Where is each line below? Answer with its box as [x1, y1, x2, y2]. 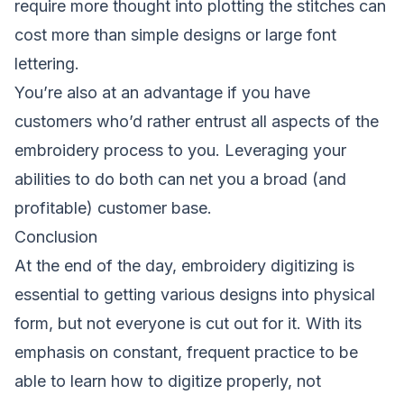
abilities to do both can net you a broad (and [14, 170, 346, 189]
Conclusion [14, 227, 97, 247]
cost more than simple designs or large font [14, 25, 336, 45]
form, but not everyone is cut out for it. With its [14, 314, 362, 334]
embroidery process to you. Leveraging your [14, 141, 346, 161]
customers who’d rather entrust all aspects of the [14, 112, 379, 132]
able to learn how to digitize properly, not [14, 372, 321, 391]
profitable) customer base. [14, 198, 212, 218]
